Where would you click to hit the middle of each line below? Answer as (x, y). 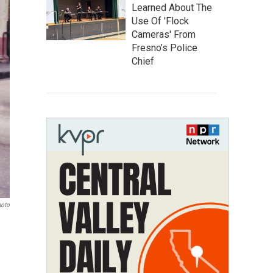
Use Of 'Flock (160, 21)
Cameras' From (164, 34)
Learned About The (172, 8)
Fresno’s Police (165, 48)
